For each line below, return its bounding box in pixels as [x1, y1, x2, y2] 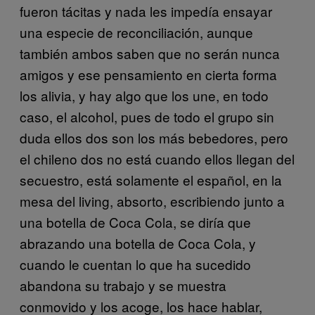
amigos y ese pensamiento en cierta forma [20, 64, 277, 84]
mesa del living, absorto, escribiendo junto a [20, 191, 285, 210]
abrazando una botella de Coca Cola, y [20, 233, 256, 252]
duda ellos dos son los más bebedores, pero [20, 127, 288, 147]
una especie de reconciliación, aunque [20, 22, 253, 41]
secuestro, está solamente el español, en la [20, 169, 282, 189]
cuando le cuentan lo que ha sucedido [20, 254, 251, 274]
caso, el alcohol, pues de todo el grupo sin [20, 106, 274, 126]
